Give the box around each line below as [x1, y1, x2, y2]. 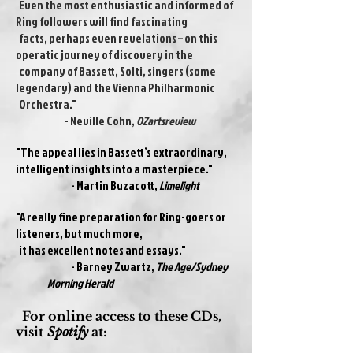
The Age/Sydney [156, 258, 228, 275]
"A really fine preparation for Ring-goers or [16, 209, 226, 225]
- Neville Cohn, [16, 113, 136, 129]
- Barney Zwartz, [47, 258, 156, 275]
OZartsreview [136, 113, 195, 129]
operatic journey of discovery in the [16, 46, 193, 63]
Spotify [47, 324, 88, 340]
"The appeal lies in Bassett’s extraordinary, [16, 144, 227, 161]
